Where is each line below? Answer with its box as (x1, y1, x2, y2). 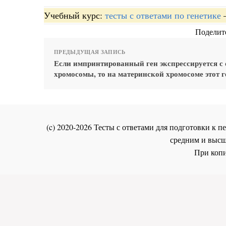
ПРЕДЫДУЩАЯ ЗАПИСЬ (54, 47, 126, 56)
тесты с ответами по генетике (105, 9, 221, 21)
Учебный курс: (44, 9, 105, 21)
